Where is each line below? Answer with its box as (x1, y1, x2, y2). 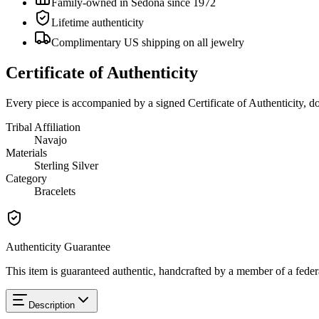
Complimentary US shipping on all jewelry (51, 36, 244, 48)
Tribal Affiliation (6, 120, 80, 133)
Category (6, 172, 47, 184)
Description (28, 299, 75, 310)
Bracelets (34, 184, 75, 197)
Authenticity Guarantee (6, 240, 110, 253)
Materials (6, 146, 47, 159)
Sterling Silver (34, 159, 98, 172)
